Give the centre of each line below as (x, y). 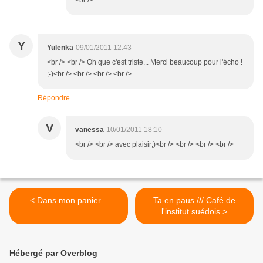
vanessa (90, 130)
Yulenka (60, 48)
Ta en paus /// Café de (194, 200)
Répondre (54, 98)
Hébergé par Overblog (53, 253)
